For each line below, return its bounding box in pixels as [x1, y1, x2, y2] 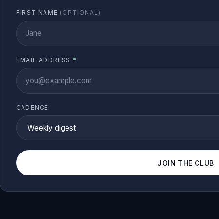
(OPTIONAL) [60, 9, 101, 16]
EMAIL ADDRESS [16, 56, 73, 64]
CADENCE [16, 103, 49, 111]
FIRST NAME [16, 9, 60, 16]
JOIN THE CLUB [157, 158, 214, 167]
